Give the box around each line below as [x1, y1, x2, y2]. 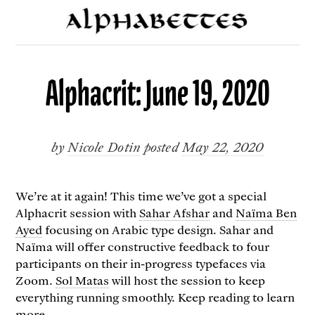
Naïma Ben [236, 204, 297, 220]
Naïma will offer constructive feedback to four [15, 238, 270, 254]
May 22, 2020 [182, 137, 264, 155]
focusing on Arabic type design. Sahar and [42, 221, 274, 237]
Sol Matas [56, 271, 110, 288]
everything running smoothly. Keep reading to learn [15, 288, 295, 304]
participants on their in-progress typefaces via [15, 255, 266, 271]
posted [143, 137, 183, 155]
